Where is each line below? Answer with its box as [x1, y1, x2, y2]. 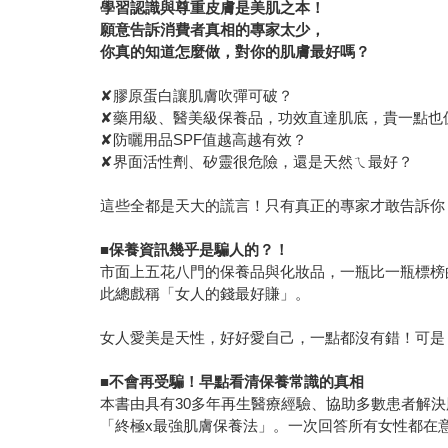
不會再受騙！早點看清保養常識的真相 [109, 373, 365, 391]
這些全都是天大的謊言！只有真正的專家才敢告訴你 [100, 197, 446, 215]
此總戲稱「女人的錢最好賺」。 [100, 285, 311, 303]
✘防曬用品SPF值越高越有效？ [100, 131, 308, 149]
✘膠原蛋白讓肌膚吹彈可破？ [100, 87, 294, 105]
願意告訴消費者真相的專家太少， [100, 21, 326, 39]
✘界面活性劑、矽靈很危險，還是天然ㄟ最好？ [100, 153, 414, 171]
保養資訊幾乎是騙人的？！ [109, 241, 290, 259]
